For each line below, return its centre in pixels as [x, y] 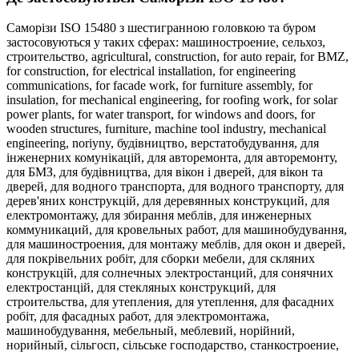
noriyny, [95, 143]
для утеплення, [218, 302]
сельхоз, [304, 42]
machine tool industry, [212, 129]
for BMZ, [324, 57]
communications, [51, 86]
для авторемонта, [196, 158]
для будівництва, [107, 172]
